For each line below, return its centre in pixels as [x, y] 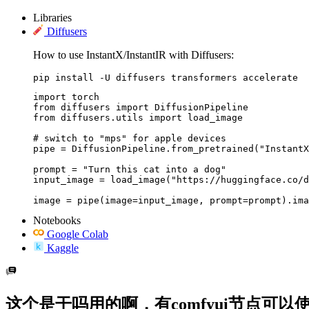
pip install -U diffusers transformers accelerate [166, 77]
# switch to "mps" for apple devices [130, 138]
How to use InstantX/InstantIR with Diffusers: [133, 54]
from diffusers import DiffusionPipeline [141, 107]
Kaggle [63, 248]
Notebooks [57, 220]
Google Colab [78, 234]
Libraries [52, 17]
